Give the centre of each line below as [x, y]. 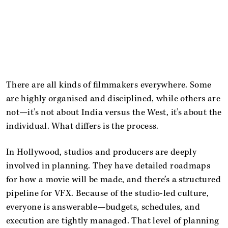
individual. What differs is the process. [82, 126]
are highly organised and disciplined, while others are [113, 98]
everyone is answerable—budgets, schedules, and [103, 207]
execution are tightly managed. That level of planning [113, 221]
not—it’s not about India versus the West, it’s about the [114, 112]
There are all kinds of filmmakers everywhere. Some [109, 85]
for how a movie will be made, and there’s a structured [113, 179]
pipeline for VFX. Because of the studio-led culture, [108, 193]
